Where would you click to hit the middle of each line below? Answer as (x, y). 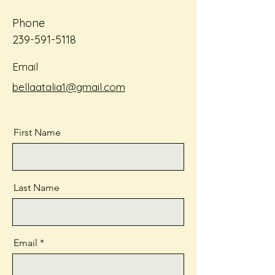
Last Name (37, 188)
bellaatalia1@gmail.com (69, 87)
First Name (37, 132)
